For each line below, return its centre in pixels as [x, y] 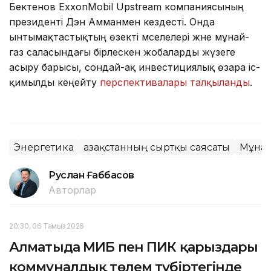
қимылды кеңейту [54, 82]
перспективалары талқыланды [175, 82]
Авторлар [72, 190]
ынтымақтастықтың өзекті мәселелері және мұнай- [129, 37]
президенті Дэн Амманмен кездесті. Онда [112, 21]
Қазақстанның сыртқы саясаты [157, 147]
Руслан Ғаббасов [91, 175]
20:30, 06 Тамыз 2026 [47, 226]
